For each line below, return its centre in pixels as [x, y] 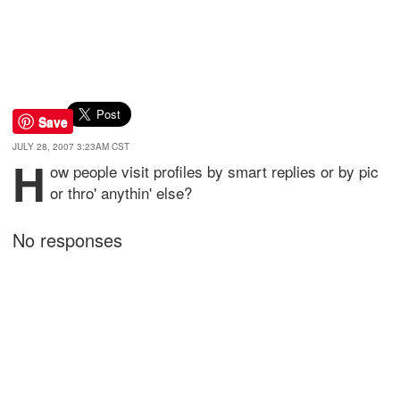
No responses [67, 240]
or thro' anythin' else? [121, 192]
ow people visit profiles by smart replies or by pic [214, 171]
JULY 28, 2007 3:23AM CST [71, 146]
